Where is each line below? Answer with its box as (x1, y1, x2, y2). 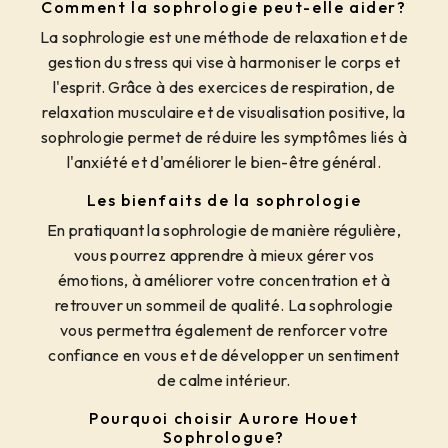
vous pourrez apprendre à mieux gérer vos (73, 245, 375, 266)
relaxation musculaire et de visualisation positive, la (42, 102, 406, 123)
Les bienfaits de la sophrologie (86, 190, 362, 211)
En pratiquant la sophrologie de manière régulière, (46, 220, 401, 241)
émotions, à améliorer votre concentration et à (57, 270, 391, 291)
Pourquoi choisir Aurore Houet (89, 408, 359, 429)
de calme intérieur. (157, 370, 291, 391)
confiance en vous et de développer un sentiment (48, 345, 400, 366)
